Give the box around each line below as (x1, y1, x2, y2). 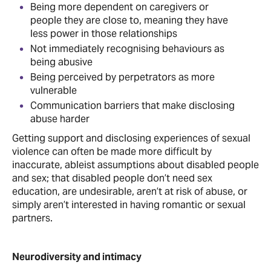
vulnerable (30, 83, 77, 97)
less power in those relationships (30, 27, 177, 40)
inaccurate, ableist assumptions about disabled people (12, 158, 259, 171)
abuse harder (30, 112, 90, 125)
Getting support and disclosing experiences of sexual (12, 131, 250, 145)
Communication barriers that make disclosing (30, 99, 235, 112)
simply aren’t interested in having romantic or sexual (12, 198, 246, 211)
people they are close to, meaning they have (30, 13, 228, 27)
